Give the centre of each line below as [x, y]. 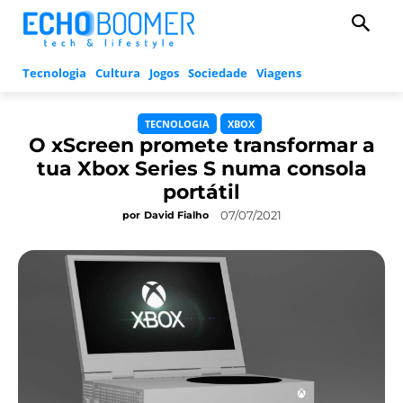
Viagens [279, 73]
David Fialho [176, 215]
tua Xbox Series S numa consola [201, 169]
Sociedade [218, 73]
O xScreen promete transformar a [201, 146]
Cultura [118, 73]
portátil [201, 193]
